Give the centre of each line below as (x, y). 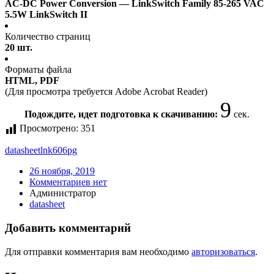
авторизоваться (223, 251)
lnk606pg (59, 150)
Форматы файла (38, 70)
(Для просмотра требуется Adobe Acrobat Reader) (106, 92)
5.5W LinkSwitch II (46, 15)
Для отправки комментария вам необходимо (98, 251)
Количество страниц (48, 37)
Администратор (63, 193)
